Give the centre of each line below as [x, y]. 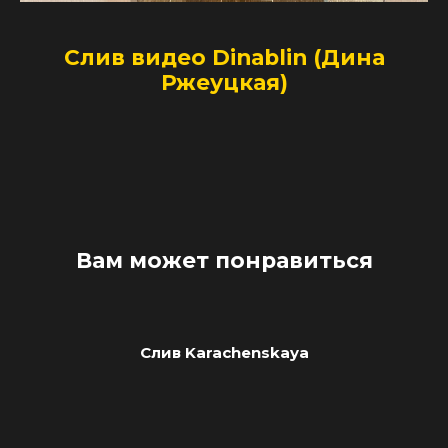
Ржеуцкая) [224, 82]
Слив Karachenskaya [224, 352]
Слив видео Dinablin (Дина [224, 57]
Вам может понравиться [224, 259]
